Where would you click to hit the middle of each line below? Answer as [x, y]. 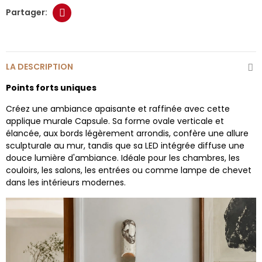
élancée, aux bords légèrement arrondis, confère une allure [127, 133]
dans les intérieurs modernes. [66, 182]
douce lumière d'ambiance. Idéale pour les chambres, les [123, 158]
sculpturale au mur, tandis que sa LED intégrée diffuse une [125, 145]
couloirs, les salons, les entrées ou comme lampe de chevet [129, 170]
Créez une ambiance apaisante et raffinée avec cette [118, 108]
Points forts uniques [51, 87]
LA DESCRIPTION [39, 66]
